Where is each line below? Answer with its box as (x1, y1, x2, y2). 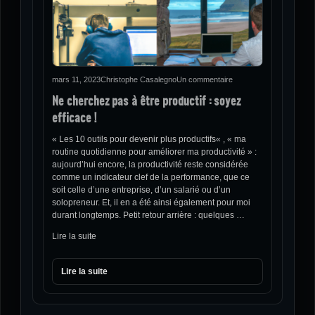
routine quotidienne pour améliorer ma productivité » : (52, 147, 257, 157)
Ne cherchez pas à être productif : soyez (52, 92, 240, 109)
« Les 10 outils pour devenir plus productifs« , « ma (52, 134, 246, 145)
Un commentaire (176, 75, 233, 84)
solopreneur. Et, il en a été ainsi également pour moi (52, 198, 250, 208)
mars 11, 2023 (52, 75, 101, 84)
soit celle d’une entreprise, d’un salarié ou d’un (52, 185, 231, 195)
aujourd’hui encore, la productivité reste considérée (52, 160, 248, 170)
